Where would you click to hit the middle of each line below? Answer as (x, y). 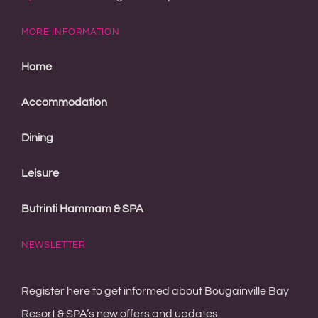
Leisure (40, 78)
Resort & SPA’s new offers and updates (119, 218)
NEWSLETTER (53, 149)
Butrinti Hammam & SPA (82, 113)
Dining (37, 42)
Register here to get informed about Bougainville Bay (155, 196)
